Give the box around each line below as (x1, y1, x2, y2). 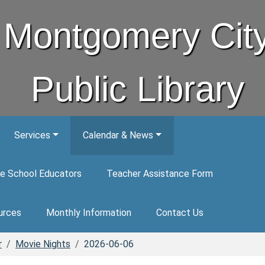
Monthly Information (46, 206, 131, 218)
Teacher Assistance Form (106, 168, 213, 180)
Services (14, 129, 50, 141)
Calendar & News (83, 129, 154, 141)
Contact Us (156, 206, 203, 218)
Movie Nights (15, 238, 70, 250)
